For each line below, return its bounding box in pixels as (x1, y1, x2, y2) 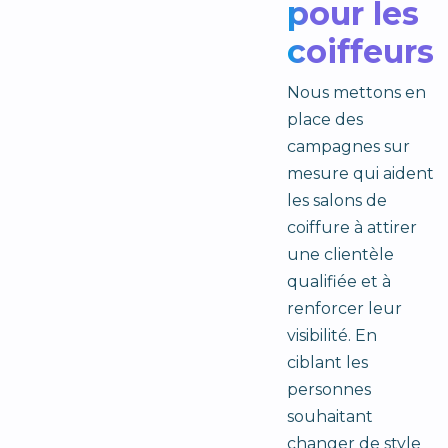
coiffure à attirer (286, 218, 417, 238)
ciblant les (286, 353, 368, 373)
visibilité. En (286, 326, 377, 346)
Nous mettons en (286, 83, 426, 103)
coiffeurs (286, 32, 434, 72)
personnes (286, 380, 371, 400)
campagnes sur (286, 137, 410, 157)
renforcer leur (286, 299, 402, 319)
